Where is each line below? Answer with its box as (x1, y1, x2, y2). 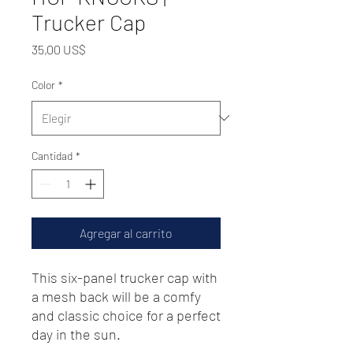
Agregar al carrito (80, 225, 173, 240)
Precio (85, 40, 120, 56)
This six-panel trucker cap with (32, 268, 217, 286)
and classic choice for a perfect (32, 306, 221, 324)
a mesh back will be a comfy (32, 287, 201, 305)
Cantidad (32, 148, 72, 162)
